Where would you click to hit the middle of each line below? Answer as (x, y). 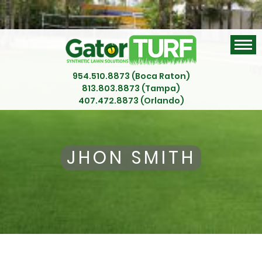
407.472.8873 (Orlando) (131, 101)
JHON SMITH (131, 158)
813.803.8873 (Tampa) (131, 89)
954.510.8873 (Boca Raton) (131, 76)
